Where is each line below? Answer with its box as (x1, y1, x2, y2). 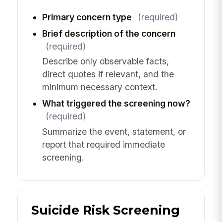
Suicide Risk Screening (31, 203, 180, 218)
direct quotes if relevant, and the (42, 69, 174, 80)
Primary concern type (42, 11, 132, 22)
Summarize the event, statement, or (42, 126, 186, 137)
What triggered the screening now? (42, 98, 190, 109)
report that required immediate (42, 139, 165, 150)
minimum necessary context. (42, 82, 158, 93)
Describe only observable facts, (42, 56, 169, 67)
